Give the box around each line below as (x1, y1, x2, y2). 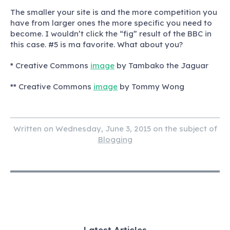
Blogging (98, 135, 132, 145)
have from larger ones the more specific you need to (10, 18, 212, 28)
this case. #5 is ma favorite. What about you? (10, 40, 183, 50)
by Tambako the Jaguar (114, 61, 208, 71)
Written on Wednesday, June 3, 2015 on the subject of (13, 124, 217, 134)
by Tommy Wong (118, 82, 184, 92)
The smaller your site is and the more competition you (10, 7, 217, 17)
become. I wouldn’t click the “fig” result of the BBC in (10, 29, 212, 39)
